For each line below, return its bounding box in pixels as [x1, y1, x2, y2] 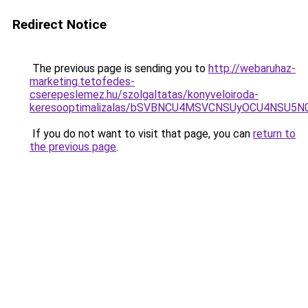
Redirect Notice [12, 16, 107, 32]
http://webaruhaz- [208, 62, 296, 75]
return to [253, 127, 296, 140]
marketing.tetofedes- [30, 75, 135, 88]
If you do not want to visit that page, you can [30, 127, 253, 140]
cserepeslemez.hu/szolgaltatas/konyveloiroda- [30, 88, 258, 101]
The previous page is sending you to [30, 62, 208, 75]
